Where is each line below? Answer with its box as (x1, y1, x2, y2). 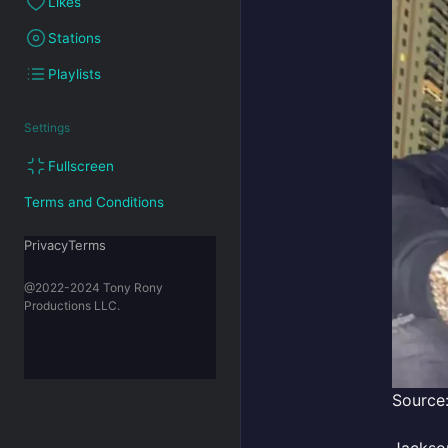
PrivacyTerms (24, 236, 106, 253)
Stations (48, 29, 101, 46)
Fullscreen (48, 157, 114, 174)
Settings (24, 120, 70, 136)
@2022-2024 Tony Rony (24, 279, 163, 295)
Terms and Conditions (24, 193, 164, 210)
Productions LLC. (24, 297, 120, 313)
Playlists (48, 65, 101, 82)
